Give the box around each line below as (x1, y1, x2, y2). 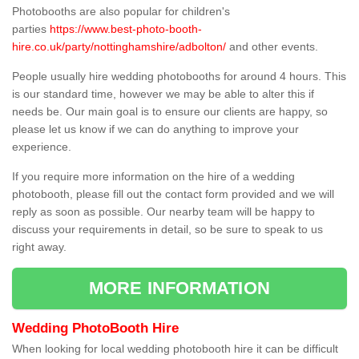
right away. (12, 240, 67, 254)
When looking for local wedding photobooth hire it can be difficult (12, 342, 338, 356)
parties (12, 22, 50, 36)
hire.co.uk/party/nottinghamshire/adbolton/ (12, 40, 226, 54)
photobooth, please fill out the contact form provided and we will (12, 188, 334, 201)
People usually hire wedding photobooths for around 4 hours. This (12, 70, 346, 83)
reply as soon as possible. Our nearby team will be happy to (12, 205, 315, 219)
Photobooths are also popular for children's (12, 5, 230, 18)
